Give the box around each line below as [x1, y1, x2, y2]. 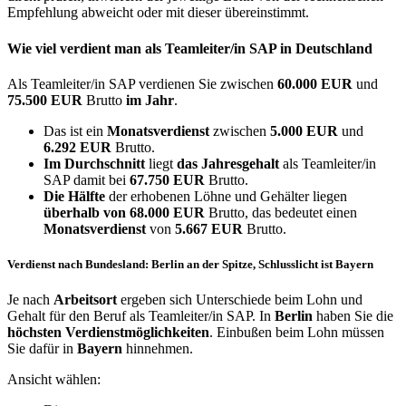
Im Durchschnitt [43, 156, 145, 171]
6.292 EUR [43, 140, 115, 155]
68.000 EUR [130, 205, 208, 220]
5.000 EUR [270, 123, 342, 139]
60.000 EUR [277, 76, 356, 92]
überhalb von [43, 205, 126, 220]
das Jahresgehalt [177, 156, 279, 171]
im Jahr [126, 92, 174, 108]
